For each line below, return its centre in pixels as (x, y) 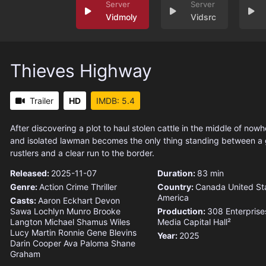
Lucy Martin (33, 233)
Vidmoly (121, 17)
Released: (31, 173)
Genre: (25, 187)
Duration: (177, 173)
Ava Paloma (86, 243)
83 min (210, 173)
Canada (210, 187)
